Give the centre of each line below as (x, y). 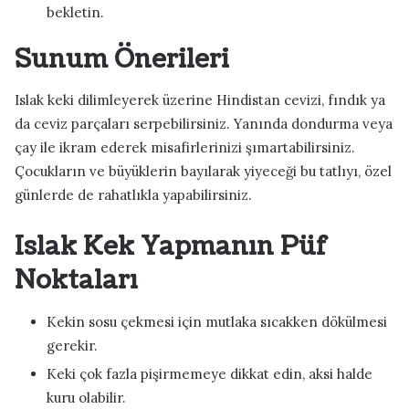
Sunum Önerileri (122, 59)
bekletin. (75, 12)
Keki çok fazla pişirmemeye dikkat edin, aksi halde (210, 373)
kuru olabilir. (86, 397)
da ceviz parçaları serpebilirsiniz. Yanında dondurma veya (204, 124)
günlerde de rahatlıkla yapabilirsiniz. (133, 195)
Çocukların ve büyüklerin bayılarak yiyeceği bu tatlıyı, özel (203, 172)
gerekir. (72, 345)
